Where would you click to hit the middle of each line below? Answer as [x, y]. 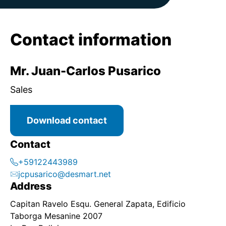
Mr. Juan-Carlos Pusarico [86, 71]
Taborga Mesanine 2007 [56, 216]
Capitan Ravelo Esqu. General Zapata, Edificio [98, 204]
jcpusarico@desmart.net [65, 174]
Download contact [67, 120]
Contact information [91, 40]
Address [31, 186]
